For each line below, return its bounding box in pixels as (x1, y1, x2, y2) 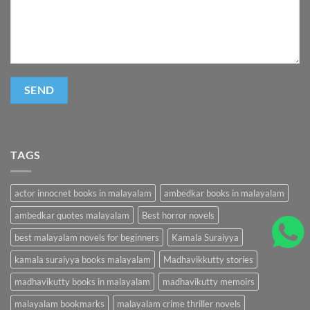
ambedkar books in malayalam (164, 188, 284, 199)
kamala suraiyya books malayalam (15, 254, 151, 266)
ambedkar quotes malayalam (15, 210, 129, 221)
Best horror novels (142, 210, 215, 221)
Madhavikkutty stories (163, 254, 253, 266)
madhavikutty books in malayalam (15, 276, 150, 288)
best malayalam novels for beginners (15, 232, 159, 244)
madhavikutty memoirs (163, 276, 255, 288)
